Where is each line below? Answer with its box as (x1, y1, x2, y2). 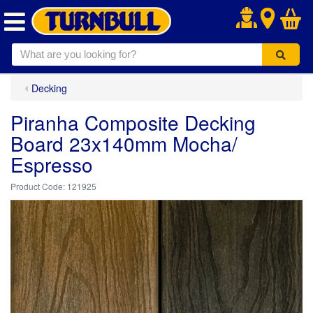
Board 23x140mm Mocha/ (10, 129, 238, 157)
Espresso (10, 150, 93, 178)
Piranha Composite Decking (10, 108, 256, 136)
